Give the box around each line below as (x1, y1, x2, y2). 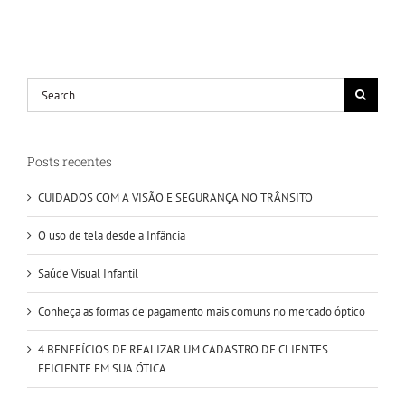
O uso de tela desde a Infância (38, 227, 185, 243)
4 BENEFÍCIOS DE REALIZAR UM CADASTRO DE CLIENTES (38, 341, 328, 357)
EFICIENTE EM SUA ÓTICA (38, 360, 166, 376)
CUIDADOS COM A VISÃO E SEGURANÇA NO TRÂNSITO (38, 189, 313, 205)
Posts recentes (27, 153, 112, 171)
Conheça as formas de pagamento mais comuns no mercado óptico (38, 303, 365, 319)
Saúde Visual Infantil (38, 265, 138, 281)
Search (26, 79, 60, 95)
